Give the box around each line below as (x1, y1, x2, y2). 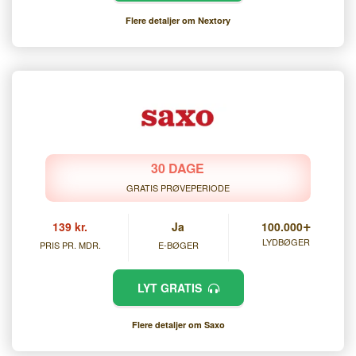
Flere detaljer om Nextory (126, 14, 230, 27)
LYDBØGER (262, 235, 311, 249)
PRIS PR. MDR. (39, 238, 101, 252)
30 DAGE (151, 159, 205, 178)
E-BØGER (157, 238, 199, 252)
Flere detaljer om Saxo (131, 319, 225, 331)
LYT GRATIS (137, 280, 208, 296)
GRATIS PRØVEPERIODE (126, 181, 230, 195)
